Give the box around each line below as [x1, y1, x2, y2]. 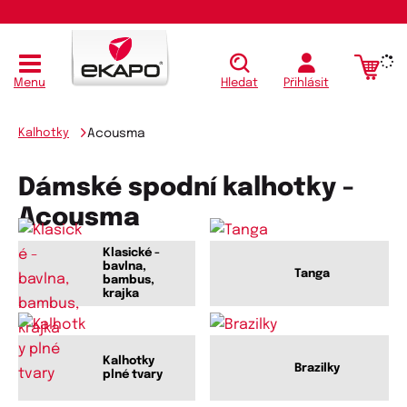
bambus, [103, 274, 154, 287]
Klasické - [103, 247, 160, 260]
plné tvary [103, 369, 163, 382]
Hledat [221, 77, 258, 90]
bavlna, [103, 261, 146, 273]
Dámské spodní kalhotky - [18, 175, 354, 203]
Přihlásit [283, 77, 329, 90]
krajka [103, 288, 139, 301]
